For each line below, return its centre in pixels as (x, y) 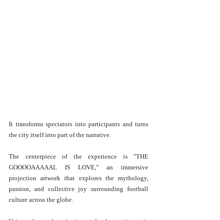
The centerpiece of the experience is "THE (79, 156)
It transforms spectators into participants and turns (79, 124)
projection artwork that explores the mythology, (79, 178)
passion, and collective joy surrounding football (79, 189)
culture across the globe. (41, 199)
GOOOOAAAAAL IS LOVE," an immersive (79, 167)
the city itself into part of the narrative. (60, 135)
